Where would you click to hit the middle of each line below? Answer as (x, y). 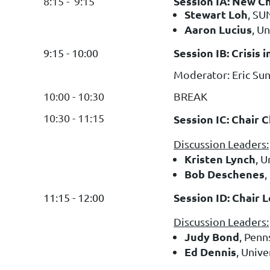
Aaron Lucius (218, 29)
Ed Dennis (210, 251)
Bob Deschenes (224, 174)
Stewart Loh (216, 14)
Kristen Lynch (220, 159)
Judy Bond (212, 236)
